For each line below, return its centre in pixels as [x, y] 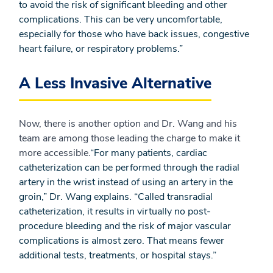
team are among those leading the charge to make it [129, 138]
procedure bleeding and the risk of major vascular [125, 226]
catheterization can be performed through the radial [129, 168]
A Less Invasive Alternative [115, 83]
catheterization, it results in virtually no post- [115, 211]
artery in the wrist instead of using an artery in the [126, 182]
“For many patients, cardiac [149, 153]
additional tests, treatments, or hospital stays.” [118, 255]
